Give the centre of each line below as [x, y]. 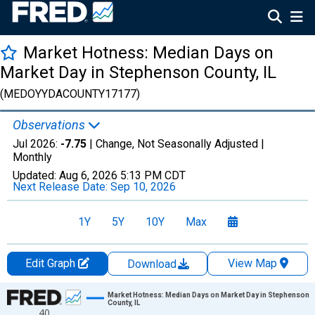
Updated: [36, 175]
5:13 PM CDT [153, 175]
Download [153, 264]
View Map [252, 263]
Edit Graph [51, 263]
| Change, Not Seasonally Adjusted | [175, 144]
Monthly [32, 157]
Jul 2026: [37, 144]
